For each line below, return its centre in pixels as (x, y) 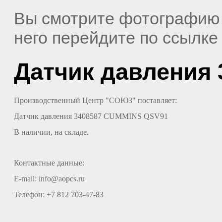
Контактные (34, 163)
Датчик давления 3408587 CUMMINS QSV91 (91, 116)
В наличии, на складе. (51, 132)
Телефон (28, 194)
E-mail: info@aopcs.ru (49, 178)
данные (70, 163)
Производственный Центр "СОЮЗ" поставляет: (95, 100)
